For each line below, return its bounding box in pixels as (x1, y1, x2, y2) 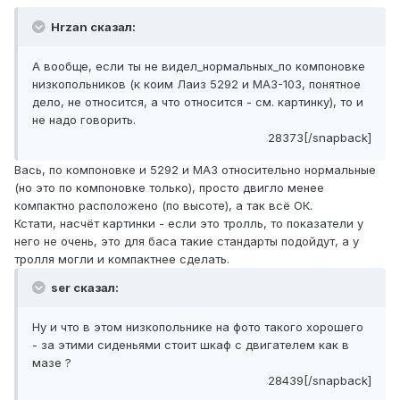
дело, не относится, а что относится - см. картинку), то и (32, 95, 363, 110)
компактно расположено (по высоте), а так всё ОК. (14, 198, 312, 213)
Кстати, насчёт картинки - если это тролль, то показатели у (14, 216, 363, 231)
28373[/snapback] (268, 130, 371, 146)
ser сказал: (48, 280, 119, 296)
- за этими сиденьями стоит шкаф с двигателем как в (32, 337, 349, 353)
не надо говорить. (32, 112, 136, 128)
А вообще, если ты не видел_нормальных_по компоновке (32, 59, 365, 74)
